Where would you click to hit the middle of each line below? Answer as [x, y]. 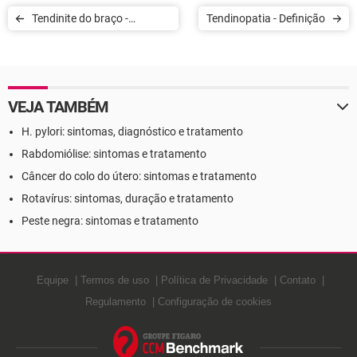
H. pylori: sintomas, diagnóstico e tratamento [132, 131]
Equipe [52, 280]
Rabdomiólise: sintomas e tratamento [114, 154]
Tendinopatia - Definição [302, 18]
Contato [297, 280]
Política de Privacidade [214, 280]
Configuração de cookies [215, 302]
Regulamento [116, 302]
